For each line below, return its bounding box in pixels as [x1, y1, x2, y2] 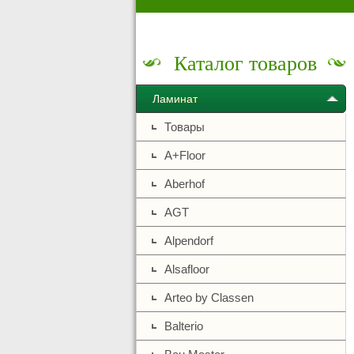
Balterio [164, 319, 203, 333]
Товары [164, 120, 205, 134]
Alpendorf [164, 234, 213, 247]
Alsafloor [164, 262, 209, 276]
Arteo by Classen [164, 291, 254, 304]
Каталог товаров [173, 49, 317, 76]
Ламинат [153, 92, 198, 105]
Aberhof [164, 177, 205, 190]
